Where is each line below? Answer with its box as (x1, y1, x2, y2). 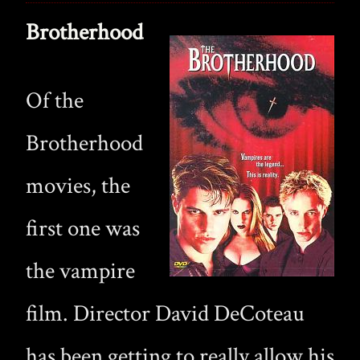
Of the (26, 85, 84, 116)
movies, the (26, 170, 130, 201)
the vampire (26, 256, 135, 286)
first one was (26, 213, 140, 243)
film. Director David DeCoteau (26, 298, 305, 329)
